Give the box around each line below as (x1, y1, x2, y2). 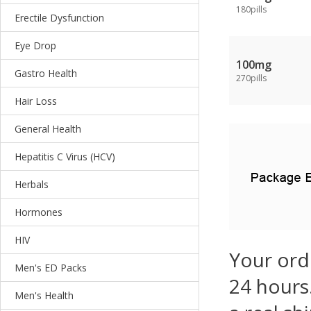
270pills (236, 72, 267, 84)
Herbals (15, 178, 49, 191)
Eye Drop (15, 39, 56, 52)
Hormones (15, 205, 62, 219)
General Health (15, 122, 81, 135)
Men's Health (15, 289, 74, 302)
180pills (236, 3, 267, 15)
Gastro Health (15, 67, 77, 80)
